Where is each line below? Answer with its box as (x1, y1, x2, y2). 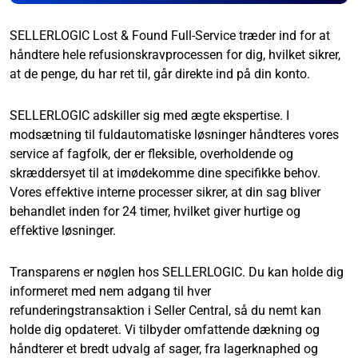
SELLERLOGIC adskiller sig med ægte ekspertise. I (10, 107, 289, 123)
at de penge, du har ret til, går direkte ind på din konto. (10, 66, 310, 82)
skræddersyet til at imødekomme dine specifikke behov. (10, 165, 320, 181)
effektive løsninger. (10, 222, 116, 238)
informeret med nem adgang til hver (10, 283, 211, 299)
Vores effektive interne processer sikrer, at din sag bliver (10, 184, 320, 200)
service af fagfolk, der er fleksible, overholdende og (10, 145, 293, 161)
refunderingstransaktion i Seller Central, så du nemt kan (10, 302, 321, 318)
